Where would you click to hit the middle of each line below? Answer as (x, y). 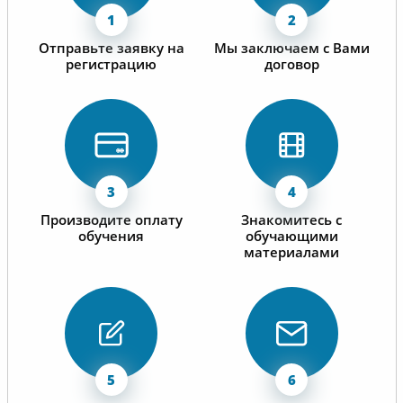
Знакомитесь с (292, 219)
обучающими (291, 235)
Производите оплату (111, 219)
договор (291, 63)
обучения (112, 235)
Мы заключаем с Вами (291, 47)
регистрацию (112, 63)
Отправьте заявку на (111, 47)
